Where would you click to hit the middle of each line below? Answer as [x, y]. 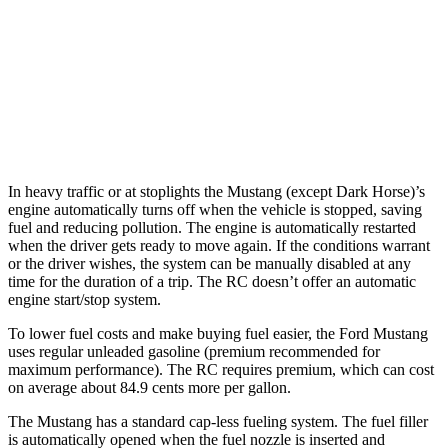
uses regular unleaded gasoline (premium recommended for [194, 351]
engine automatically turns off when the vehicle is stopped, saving [215, 209]
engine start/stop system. [84, 299]
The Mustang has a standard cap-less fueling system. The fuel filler [218, 421]
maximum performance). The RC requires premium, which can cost [221, 369]
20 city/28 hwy [360, 34]
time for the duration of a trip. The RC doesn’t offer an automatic [212, 281]
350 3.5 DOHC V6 [221, 80]
